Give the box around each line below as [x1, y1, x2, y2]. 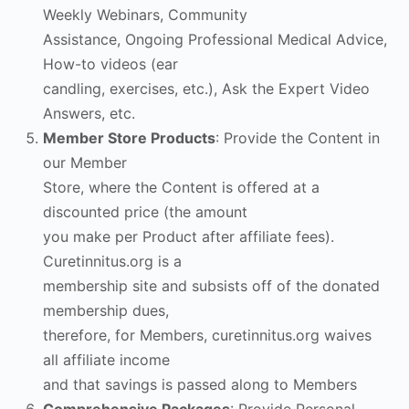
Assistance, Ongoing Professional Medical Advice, [43, 30, 387, 48]
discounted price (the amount [43, 203, 247, 221]
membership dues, [43, 301, 169, 320]
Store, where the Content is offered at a [43, 178, 320, 196]
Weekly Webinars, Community [43, 5, 247, 24]
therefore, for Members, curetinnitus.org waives [43, 326, 372, 344]
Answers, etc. [43, 104, 135, 122]
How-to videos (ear [43, 55, 178, 73]
